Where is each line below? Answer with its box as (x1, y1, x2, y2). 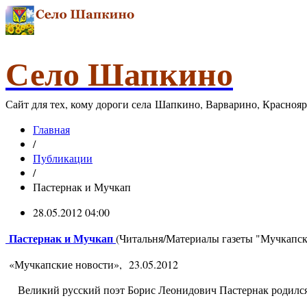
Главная (33, 122, 70, 136)
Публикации (33, 151, 93, 165)
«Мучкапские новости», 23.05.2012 (5, 257, 178, 271)
